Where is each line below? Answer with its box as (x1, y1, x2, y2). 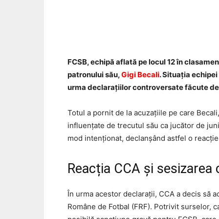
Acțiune (194, 24, 215, 32)
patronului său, (67, 69, 121, 79)
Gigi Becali (121, 69, 159, 79)
